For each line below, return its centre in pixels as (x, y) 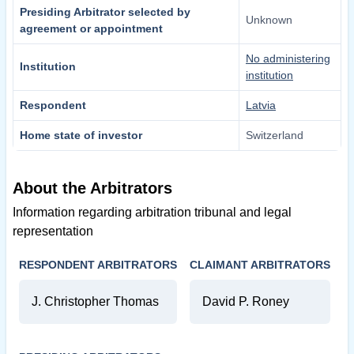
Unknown (269, 20)
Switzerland (275, 136)
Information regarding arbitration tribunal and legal (152, 213)
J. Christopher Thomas (95, 302)
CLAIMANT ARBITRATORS (260, 265)
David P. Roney (246, 302)
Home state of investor (81, 136)
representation (53, 232)
